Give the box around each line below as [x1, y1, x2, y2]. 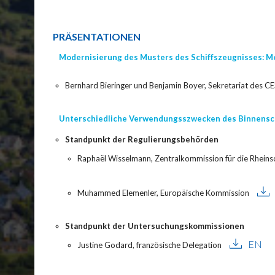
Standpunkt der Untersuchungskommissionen [64, 221, 244, 231]
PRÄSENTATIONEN [52, 31, 141, 43]
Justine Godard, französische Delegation [77, 240, 223, 250]
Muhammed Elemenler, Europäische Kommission [77, 188, 251, 198]
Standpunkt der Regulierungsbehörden [64, 134, 219, 145]
